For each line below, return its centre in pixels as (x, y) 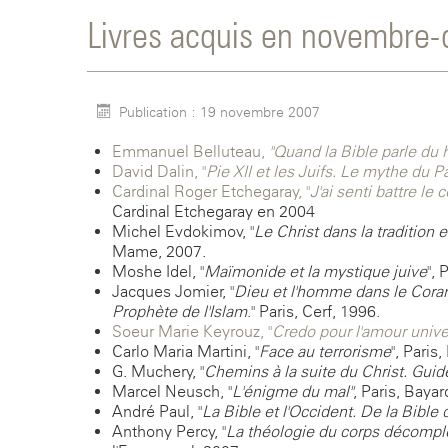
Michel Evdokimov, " (183, 231)
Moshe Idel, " (158, 271)
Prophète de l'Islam (179, 311)
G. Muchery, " (158, 371)
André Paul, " (157, 411)
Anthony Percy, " (169, 431)
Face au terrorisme (325, 351)
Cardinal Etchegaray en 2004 (213, 211)
